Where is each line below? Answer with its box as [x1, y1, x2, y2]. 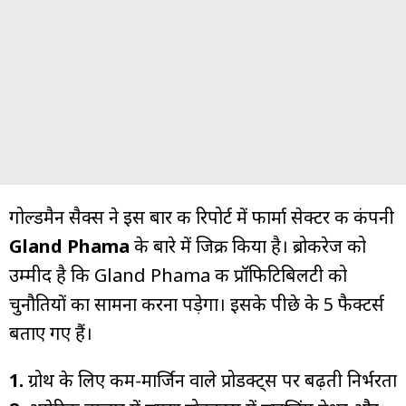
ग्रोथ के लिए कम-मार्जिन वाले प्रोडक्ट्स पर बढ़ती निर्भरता [24, 367, 397, 392]
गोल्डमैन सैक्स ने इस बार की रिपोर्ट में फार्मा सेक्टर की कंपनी [9, 204, 394, 229]
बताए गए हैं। [9, 320, 92, 345]
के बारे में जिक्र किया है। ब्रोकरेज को [130, 233, 366, 258]
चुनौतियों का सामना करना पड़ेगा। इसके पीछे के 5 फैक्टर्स [9, 291, 384, 316]
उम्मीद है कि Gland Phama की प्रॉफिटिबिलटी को [9, 262, 347, 287]
